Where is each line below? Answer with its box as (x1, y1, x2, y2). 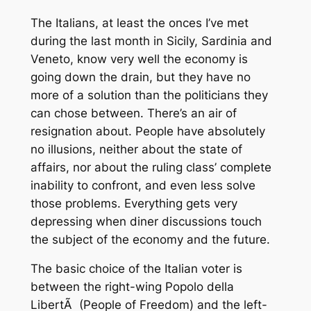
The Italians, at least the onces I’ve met (30, 15, 249, 30)
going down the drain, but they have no (30, 69, 251, 84)
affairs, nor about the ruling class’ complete (30, 160, 271, 174)
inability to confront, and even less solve (30, 178, 255, 192)
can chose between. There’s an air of (30, 106, 237, 120)
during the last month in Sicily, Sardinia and (30, 33, 272, 48)
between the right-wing (30, 280, 165, 294)
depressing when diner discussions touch (30, 214, 262, 228)
